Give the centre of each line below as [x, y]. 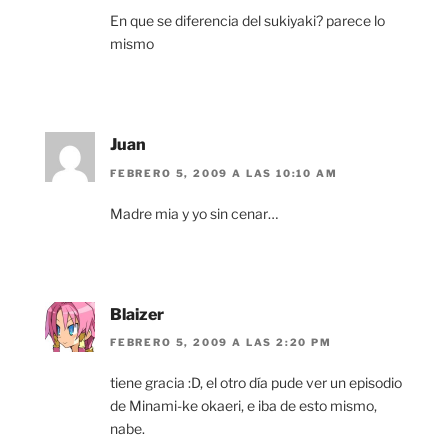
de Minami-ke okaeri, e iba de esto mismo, [243, 406]
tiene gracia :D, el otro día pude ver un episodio [256, 383]
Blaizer [137, 314]
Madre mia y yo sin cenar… [194, 213]
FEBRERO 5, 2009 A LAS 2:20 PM [221, 342]
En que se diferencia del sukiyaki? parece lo [247, 21]
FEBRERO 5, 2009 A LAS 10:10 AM [224, 172]
